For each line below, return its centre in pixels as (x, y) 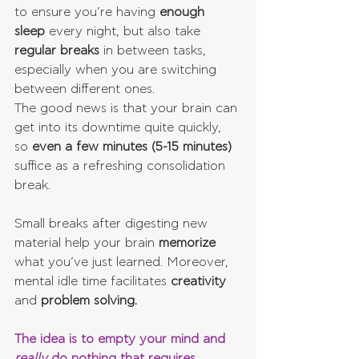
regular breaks (57, 51)
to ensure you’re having (87, 12)
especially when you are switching (117, 70)
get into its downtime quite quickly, (120, 128)
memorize (189, 243)
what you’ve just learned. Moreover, (123, 262)
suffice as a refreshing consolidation (122, 166)
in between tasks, (155, 51)
